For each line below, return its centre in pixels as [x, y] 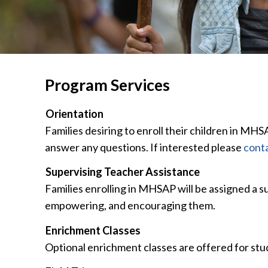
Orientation [74, 113]
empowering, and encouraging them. [130, 205]
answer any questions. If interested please [144, 147]
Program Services [107, 85]
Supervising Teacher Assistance [123, 172]
